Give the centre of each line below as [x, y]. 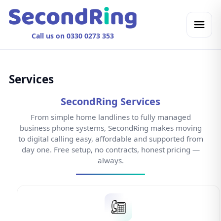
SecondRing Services [110, 101]
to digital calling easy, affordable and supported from [110, 139]
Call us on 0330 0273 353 [73, 36]
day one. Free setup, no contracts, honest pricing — [110, 149]
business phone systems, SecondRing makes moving [110, 128]
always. [110, 160]
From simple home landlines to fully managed [110, 117]
